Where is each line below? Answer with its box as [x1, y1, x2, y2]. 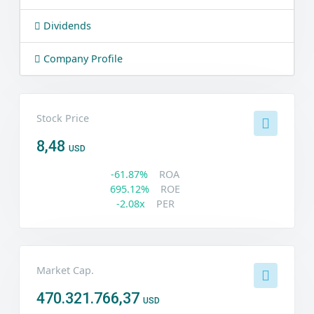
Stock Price [36, 111, 89, 125]
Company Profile [41, 52, 123, 65]
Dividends [41, 19, 91, 32]
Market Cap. [36, 264, 94, 277]
